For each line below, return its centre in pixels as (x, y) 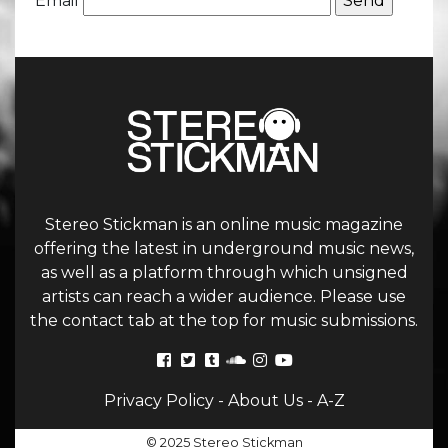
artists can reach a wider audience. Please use (224, 297)
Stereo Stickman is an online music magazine (224, 225)
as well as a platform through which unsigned (224, 273)
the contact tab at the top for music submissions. (224, 321)
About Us (265, 401)
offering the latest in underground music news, (224, 249)
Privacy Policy (158, 401)
